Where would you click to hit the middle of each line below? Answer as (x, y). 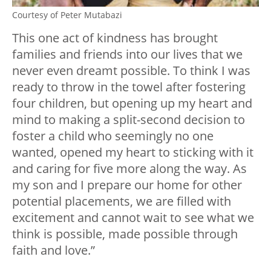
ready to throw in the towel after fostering (129, 87)
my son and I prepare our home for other (127, 184)
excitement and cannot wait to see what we (133, 217)
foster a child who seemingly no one (113, 135)
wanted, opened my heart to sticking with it (133, 152)
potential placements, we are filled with (122, 201)
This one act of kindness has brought (115, 38)
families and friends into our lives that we (127, 54)
